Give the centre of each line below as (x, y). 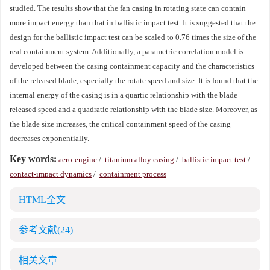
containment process (133, 174)
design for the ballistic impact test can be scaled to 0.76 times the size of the (133, 37)
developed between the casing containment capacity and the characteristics (132, 66)
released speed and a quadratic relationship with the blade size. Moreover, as (133, 109)
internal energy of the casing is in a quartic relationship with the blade (124, 95)
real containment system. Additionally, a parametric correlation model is (127, 52)
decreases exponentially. (49, 138)
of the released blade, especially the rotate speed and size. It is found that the (134, 80)
